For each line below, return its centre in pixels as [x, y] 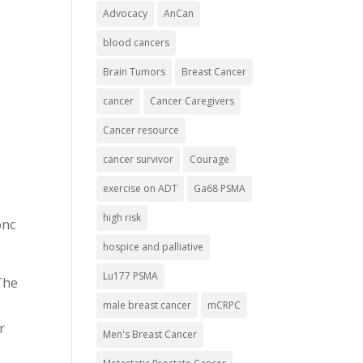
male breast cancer [147, 305]
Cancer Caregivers [192, 101]
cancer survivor [139, 159]
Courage [210, 159]
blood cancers [137, 43]
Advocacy [126, 13]
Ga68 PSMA [220, 188]
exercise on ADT [141, 188]
